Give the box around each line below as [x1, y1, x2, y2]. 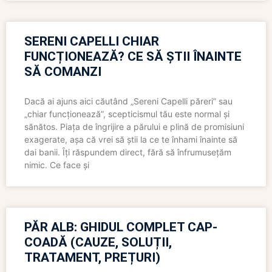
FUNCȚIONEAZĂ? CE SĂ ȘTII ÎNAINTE [24, 49, 242, 64]
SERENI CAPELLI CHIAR [24, 34, 159, 49]
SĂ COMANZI [24, 64, 101, 80]
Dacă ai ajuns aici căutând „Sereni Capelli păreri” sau [24, 96, 233, 107]
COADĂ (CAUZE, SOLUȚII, [24, 235, 172, 250]
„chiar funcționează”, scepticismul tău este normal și [24, 109, 229, 120]
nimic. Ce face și [24, 160, 89, 171]
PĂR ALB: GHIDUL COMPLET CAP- [24, 220, 217, 235]
